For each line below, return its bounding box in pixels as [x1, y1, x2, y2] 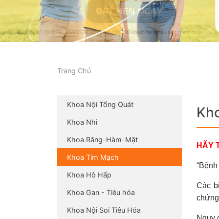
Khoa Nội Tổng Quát [67, 100, 133, 109]
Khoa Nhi [67, 117, 97, 126]
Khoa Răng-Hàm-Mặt [67, 135, 138, 144]
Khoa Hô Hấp [67, 170, 111, 179]
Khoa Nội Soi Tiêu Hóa [67, 205, 141, 214]
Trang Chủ [57, 66, 91, 75]
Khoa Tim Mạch [67, 153, 119, 161]
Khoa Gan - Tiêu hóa [67, 188, 135, 197]
